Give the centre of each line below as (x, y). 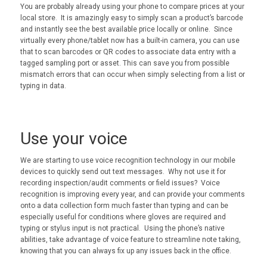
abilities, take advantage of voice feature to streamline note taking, (130, 239)
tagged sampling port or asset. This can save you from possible (125, 63)
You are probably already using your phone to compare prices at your (132, 7)
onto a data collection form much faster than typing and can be (124, 205)
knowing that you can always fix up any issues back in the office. (125, 251)
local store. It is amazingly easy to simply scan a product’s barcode (131, 18)
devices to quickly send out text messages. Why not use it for (123, 171)
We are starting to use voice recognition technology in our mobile (128, 160)
